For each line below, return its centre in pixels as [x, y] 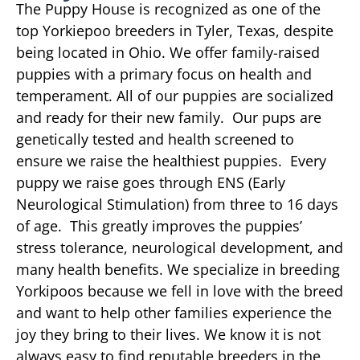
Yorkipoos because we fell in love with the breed [180, 290]
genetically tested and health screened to [155, 139]
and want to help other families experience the [174, 312]
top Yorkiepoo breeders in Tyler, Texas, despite [175, 30]
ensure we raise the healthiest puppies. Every [171, 160]
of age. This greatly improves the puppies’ [159, 225]
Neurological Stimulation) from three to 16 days [177, 204]
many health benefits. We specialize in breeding [178, 269]
